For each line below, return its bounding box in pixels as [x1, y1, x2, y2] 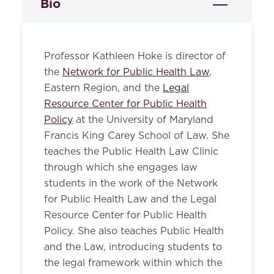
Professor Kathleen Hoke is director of [44, 51, 226, 61]
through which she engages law [44, 163, 198, 172]
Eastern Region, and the [44, 83, 163, 93]
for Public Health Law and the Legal [44, 194, 217, 204]
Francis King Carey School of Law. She [44, 131, 229, 141]
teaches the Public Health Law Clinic [44, 147, 218, 157]
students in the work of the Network [44, 179, 218, 188]
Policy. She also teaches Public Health [44, 226, 224, 236]
